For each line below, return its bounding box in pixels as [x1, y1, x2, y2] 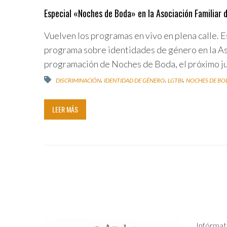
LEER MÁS [52, 104, 78, 115]
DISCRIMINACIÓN [56, 76, 101, 84]
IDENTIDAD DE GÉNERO [104, 76, 165, 84]
